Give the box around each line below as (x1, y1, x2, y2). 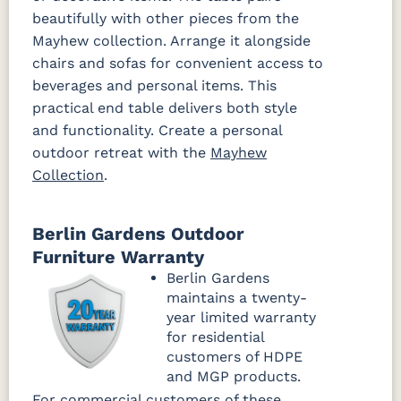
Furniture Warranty (32, 246, 204, 269)
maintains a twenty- (166, 289, 307, 307)
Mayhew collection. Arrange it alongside (32, 32, 311, 50)
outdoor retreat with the (32, 144, 210, 162)
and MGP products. (166, 368, 301, 386)
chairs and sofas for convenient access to (32, 55, 323, 73)
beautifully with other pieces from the (32, 10, 299, 28)
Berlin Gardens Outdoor (32, 223, 244, 245)
